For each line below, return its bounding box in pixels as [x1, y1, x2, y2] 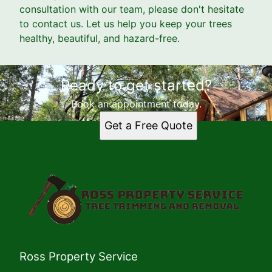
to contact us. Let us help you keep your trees [19, 18, 232, 30]
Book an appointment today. [70, 98, 202, 110]
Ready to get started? [60, 76, 212, 95]
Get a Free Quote [104, 119, 192, 132]
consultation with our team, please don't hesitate [19, 3, 244, 16]
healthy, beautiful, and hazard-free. [19, 32, 180, 45]
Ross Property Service [19, 250, 138, 264]
